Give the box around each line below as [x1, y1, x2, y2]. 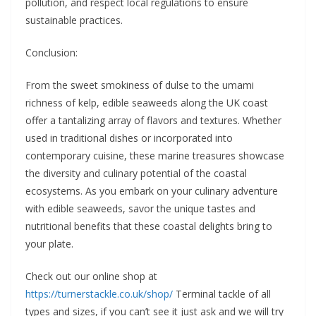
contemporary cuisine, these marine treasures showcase [25, 149, 284, 162]
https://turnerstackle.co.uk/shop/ [25, 287, 173, 300]
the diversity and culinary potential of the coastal [25, 166, 247, 180]
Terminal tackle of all [173, 287, 271, 300]
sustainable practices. [25, 13, 123, 27]
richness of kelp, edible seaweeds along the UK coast [25, 96, 268, 109]
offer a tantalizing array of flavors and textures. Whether [25, 114, 281, 127]
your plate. [25, 237, 73, 250]
